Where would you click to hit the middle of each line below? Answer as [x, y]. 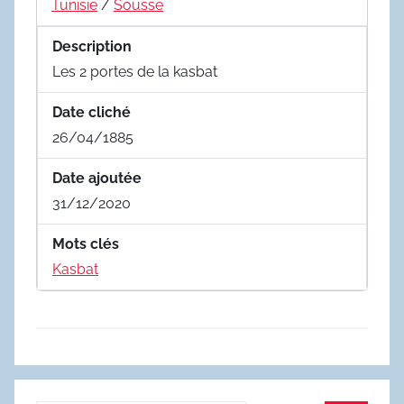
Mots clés [86, 243]
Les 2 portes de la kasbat [135, 71]
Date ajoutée [97, 178]
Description [92, 46]
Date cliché [92, 112]
